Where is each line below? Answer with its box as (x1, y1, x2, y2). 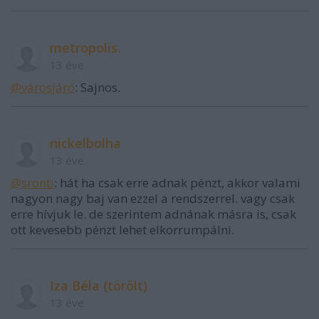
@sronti (11, 174, 54, 192)
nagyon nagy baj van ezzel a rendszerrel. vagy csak (11, 190, 295, 207)
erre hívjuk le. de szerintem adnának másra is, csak (11, 206, 296, 223)
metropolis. (50, 39, 120, 57)
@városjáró (11, 79, 75, 96)
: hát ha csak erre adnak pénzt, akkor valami (54, 174, 300, 192)
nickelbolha (50, 135, 121, 152)
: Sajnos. (75, 79, 120, 96)
